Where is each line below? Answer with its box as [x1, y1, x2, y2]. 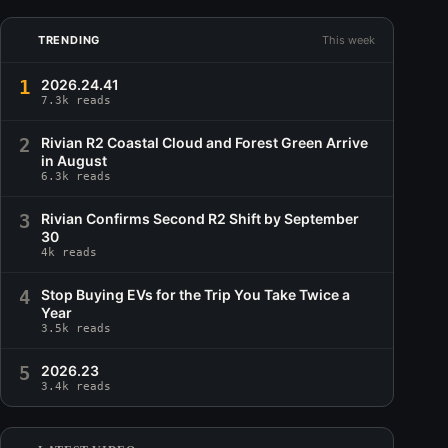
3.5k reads [41, 321, 111, 335]
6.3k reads [41, 169, 111, 183]
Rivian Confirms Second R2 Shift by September [41, 209, 359, 227]
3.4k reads [41, 379, 111, 393]
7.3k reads [41, 93, 111, 107]
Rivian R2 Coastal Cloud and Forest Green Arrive [41, 133, 368, 151]
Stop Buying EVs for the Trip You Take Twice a [41, 285, 350, 303]
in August [41, 151, 107, 169]
